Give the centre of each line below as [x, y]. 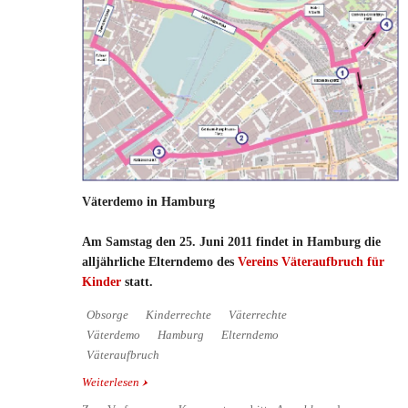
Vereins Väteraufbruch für [311, 262]
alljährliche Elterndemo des [160, 262]
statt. [137, 282]
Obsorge [107, 316]
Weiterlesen [111, 383]
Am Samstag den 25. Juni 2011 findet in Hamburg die [231, 242]
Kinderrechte [178, 316]
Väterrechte [258, 316]
